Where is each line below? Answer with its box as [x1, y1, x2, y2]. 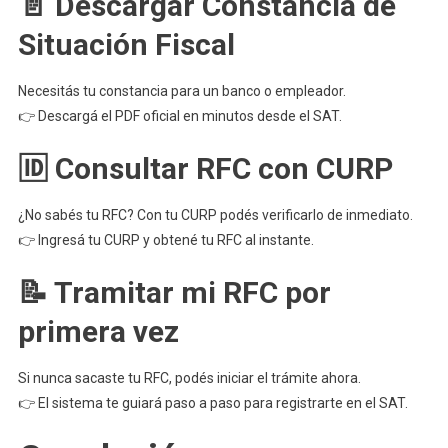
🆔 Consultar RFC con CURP [17, 151, 393, 186]
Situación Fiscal [17, 27, 235, 62]
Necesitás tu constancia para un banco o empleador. [17, 83, 346, 99]
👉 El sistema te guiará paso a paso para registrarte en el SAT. [17, 395, 408, 411]
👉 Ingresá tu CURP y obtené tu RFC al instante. [17, 232, 314, 248]
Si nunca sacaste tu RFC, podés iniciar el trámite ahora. [17, 370, 361, 386]
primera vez [17, 314, 179, 349]
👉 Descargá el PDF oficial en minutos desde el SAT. [17, 108, 342, 124]
